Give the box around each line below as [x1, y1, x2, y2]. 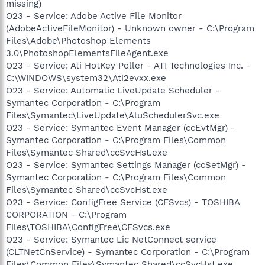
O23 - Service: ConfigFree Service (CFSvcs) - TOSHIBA [6, 197, 240, 208]
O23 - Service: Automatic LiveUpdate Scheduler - [6, 85, 220, 96]
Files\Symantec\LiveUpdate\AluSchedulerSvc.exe [6, 110, 219, 121]
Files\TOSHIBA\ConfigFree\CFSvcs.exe [6, 222, 170, 232]
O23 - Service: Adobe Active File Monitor [6, 11, 182, 21]
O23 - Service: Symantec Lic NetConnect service [6, 234, 216, 245]
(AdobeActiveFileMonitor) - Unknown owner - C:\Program [6, 23, 254, 34]
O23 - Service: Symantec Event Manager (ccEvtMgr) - [6, 122, 235, 133]
